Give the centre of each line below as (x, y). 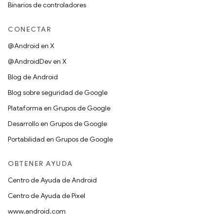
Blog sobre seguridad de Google (58, 92)
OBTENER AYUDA (40, 163)
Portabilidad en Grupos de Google (60, 139)
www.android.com (37, 211)
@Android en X (31, 46)
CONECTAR (29, 29)
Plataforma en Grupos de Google (59, 108)
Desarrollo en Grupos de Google (57, 124)
